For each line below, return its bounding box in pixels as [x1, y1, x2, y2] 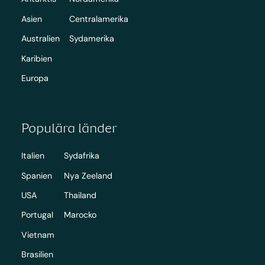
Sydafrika [63, 150, 99, 161]
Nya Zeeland [63, 170, 112, 181]
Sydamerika [69, 33, 114, 44]
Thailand [63, 190, 96, 201]
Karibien [21, 53, 52, 64]
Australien [21, 33, 60, 44]
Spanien [21, 170, 52, 181]
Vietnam [21, 229, 54, 240]
